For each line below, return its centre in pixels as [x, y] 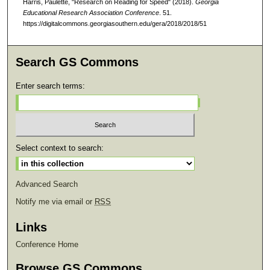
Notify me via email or [55, 201]
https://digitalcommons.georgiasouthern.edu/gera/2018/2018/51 [115, 24]
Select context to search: [60, 148]
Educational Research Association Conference [91, 13]
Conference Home [47, 244]
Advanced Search [47, 184]
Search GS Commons [77, 62]
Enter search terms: [51, 86]
